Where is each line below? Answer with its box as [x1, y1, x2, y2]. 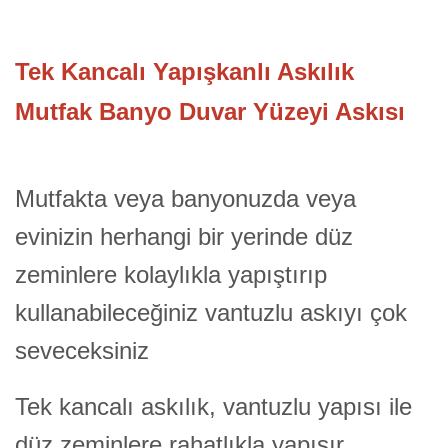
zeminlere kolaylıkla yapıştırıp [15, 260, 327, 288]
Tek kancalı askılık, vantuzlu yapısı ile [15, 393, 412, 421]
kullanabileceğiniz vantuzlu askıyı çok [15, 298, 407, 326]
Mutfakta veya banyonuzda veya [15, 184, 356, 212]
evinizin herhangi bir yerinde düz [15, 222, 353, 250]
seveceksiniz [15, 336, 149, 364]
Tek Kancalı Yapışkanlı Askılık [15, 58, 354, 86]
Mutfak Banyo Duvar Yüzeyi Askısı [15, 98, 405, 126]
